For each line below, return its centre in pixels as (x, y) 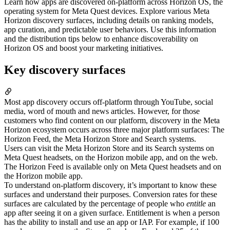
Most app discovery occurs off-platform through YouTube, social (109, 102)
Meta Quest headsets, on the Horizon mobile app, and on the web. (111, 157)
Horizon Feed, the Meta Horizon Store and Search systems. (100, 139)
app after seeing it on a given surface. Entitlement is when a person (112, 213)
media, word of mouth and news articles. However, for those (102, 111)
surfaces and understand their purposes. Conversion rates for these (111, 194)
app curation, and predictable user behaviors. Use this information (110, 29)
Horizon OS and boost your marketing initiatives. (84, 48)
